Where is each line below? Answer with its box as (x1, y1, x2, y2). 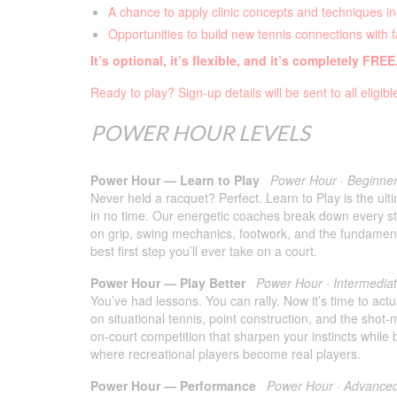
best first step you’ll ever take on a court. (90, 242, 317, 261)
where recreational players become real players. (90, 345, 361, 363)
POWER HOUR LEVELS (90, 120, 310, 146)
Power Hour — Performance (90, 377, 256, 395)
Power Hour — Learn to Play (90, 171, 260, 190)
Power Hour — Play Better (90, 274, 245, 292)
